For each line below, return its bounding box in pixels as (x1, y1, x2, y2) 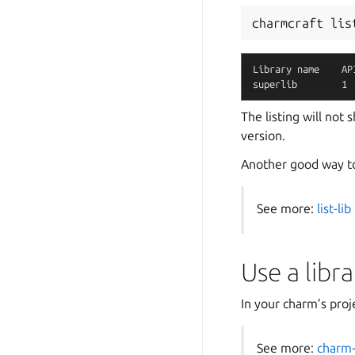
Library (253, 63, 292, 75)
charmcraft (252, 16, 323, 31)
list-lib (317, 201, 351, 216)
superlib (253, 78, 297, 90)
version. (241, 128, 285, 143)
